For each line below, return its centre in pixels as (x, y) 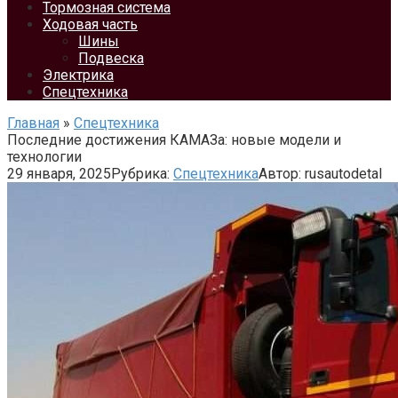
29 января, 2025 (59, 174)
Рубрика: (140, 174)
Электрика (78, 75)
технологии (44, 157)
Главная (33, 123)
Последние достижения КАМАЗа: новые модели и (174, 140)
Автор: (280, 174)
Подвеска (111, 58)
